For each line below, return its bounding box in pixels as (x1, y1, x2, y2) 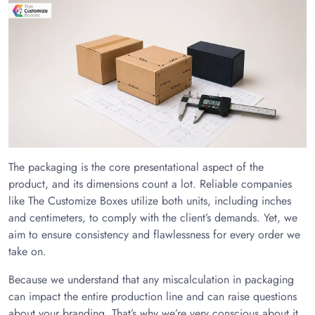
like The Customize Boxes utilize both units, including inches (8, 193, 291, 209)
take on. (8, 243, 46, 259)
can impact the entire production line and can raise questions (8, 288, 297, 304)
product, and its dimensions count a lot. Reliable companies (8, 176, 292, 192)
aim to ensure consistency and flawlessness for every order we (8, 226, 300, 243)
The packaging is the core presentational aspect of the (8, 159, 264, 175)
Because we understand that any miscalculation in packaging (8, 271, 294, 288)
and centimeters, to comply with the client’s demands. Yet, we (8, 210, 297, 226)
